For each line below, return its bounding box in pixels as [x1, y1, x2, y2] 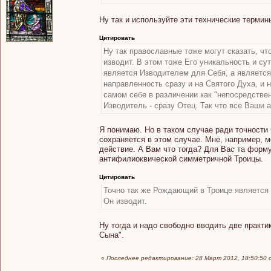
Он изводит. [103, 196, 147, 206]
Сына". [99, 230, 124, 240]
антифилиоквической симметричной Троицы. [99, 154, 263, 163]
